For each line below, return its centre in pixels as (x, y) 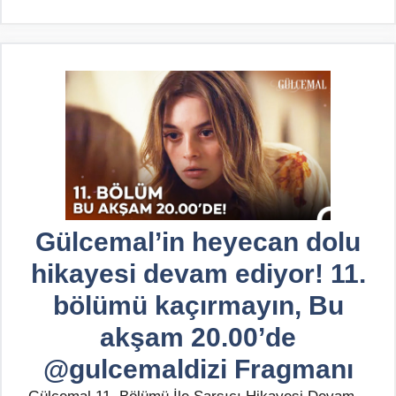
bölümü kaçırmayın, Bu (198, 305)
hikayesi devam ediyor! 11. (198, 273)
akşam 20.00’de (198, 337)
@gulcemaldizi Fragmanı (198, 369)
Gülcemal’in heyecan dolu (198, 241)
